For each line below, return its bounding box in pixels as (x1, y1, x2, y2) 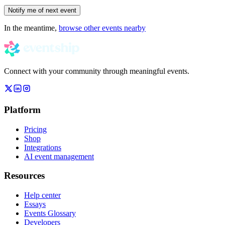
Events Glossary (24, 209, 76, 217)
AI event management (24, 152, 94, 161)
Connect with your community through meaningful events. (4, 67, 189, 76)
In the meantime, (4, 24, 59, 33)
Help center (24, 191, 61, 199)
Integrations (24, 143, 61, 152)
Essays (24, 200, 46, 208)
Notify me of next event (8, 7, 76, 15)
